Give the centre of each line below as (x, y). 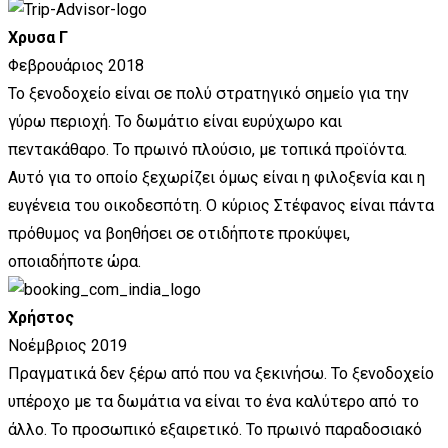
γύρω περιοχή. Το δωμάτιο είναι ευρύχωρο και (175, 122)
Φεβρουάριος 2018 (76, 66)
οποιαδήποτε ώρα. (74, 262)
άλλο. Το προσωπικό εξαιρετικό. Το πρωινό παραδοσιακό (215, 430)
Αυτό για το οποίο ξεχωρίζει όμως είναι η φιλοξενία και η (216, 178)
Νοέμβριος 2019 (67, 346)
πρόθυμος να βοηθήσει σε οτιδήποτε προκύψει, (179, 234)
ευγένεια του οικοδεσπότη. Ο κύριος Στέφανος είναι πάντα (221, 206)
